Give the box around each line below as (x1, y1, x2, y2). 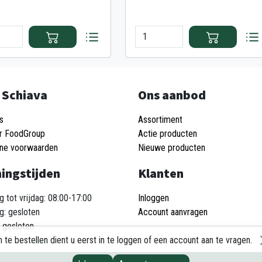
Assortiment (138, 114, 182, 125)
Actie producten (138, 128, 197, 139)
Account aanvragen (138, 206, 208, 218)
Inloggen (138, 192, 169, 204)
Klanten (138, 165, 184, 181)
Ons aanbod (138, 87, 206, 103)
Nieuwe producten (138, 142, 205, 153)
